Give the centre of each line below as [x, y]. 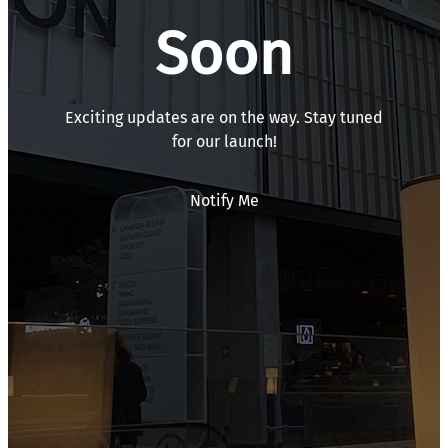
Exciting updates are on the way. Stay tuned [224, 117]
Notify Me [224, 200]
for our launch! [224, 141]
